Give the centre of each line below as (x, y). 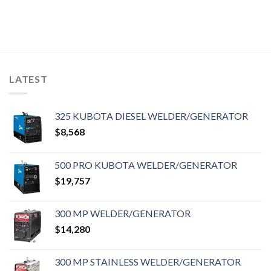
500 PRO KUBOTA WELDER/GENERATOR (146, 165)
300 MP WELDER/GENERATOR (122, 214)
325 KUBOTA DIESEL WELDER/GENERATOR (151, 116)
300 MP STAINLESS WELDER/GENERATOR (148, 262)
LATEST (28, 79)
